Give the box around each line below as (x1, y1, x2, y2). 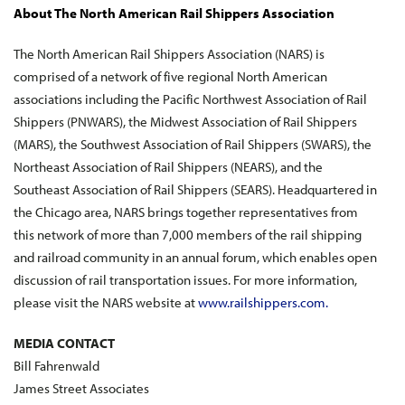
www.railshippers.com (198, 294, 325, 311)
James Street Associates (14, 380, 149, 397)
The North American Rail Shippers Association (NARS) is (14, 45, 325, 62)
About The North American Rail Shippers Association (14, 5, 334, 22)
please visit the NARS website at (14, 294, 198, 311)
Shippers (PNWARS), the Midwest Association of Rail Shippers (14, 113, 357, 130)
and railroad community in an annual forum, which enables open (14, 249, 377, 266)
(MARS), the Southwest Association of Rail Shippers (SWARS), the (14, 136, 372, 153)
